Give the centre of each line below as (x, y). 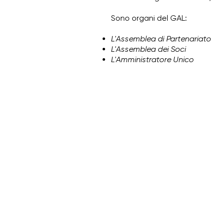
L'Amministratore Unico (152, 59)
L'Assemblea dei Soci (148, 49)
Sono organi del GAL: (149, 18)
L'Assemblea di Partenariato (161, 39)
